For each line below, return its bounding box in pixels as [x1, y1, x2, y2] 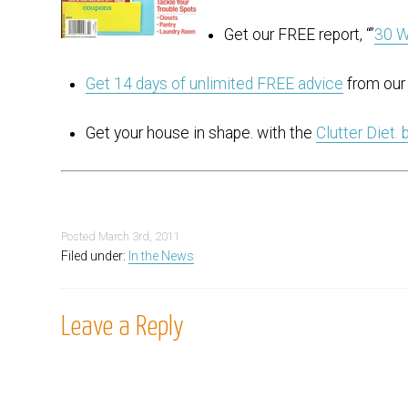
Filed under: [61, 249, 129, 264]
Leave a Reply [61, 314, 185, 342]
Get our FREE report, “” [223, 25, 374, 44]
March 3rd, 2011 [98, 229, 181, 244]
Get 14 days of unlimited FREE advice [85, 75, 343, 94]
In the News [128, 249, 195, 264]
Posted [61, 229, 99, 244]
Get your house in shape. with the [85, 124, 316, 143]
